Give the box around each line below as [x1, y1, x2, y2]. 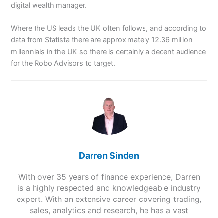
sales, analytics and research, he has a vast [30, 205, 188, 216]
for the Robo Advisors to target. [11, 59, 116, 68]
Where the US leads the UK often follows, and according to [11, 24, 207, 33]
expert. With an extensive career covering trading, [17, 194, 201, 204]
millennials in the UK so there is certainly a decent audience [11, 47, 206, 56]
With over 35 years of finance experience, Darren [18, 172, 200, 182]
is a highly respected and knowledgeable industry [18, 183, 200, 193]
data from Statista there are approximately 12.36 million [11, 36, 193, 45]
